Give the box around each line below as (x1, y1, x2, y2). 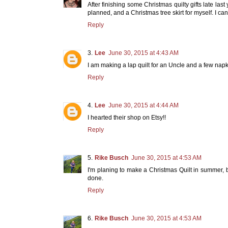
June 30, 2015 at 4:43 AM (108, 49, 179, 56)
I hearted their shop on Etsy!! (88, 113, 166, 121)
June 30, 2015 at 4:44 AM (108, 101, 179, 109)
